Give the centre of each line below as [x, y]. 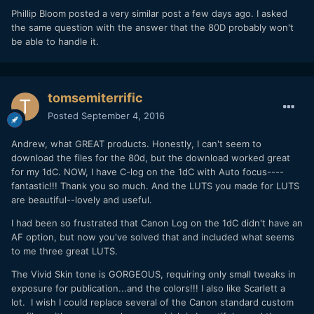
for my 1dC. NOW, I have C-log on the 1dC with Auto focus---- [148, 171]
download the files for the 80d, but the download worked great [151, 157]
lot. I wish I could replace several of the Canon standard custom [152, 302]
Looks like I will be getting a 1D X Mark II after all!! [133, 117]
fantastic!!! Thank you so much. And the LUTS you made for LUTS [155, 185]
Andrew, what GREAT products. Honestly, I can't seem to [136, 143]
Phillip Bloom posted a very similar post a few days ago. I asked [149, 13]
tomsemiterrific [95, 97]
